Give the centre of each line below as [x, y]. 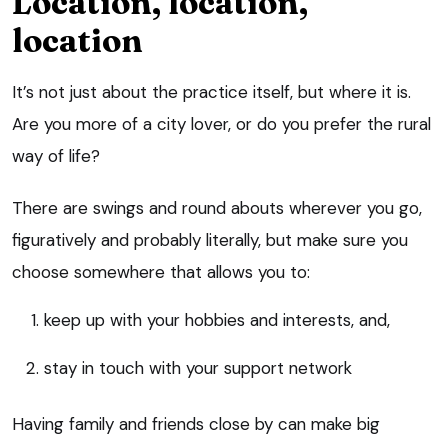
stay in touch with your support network [198, 367]
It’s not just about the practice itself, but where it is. [211, 91]
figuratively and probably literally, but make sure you [210, 239]
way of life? [56, 155]
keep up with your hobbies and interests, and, [217, 319]
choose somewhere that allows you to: [161, 271]
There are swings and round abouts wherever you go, [217, 207]
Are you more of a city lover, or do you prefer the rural [221, 123]
